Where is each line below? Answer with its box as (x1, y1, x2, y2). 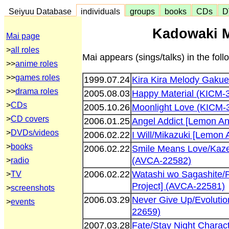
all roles (11, 45, 39, 54)
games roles (15, 73, 60, 82)
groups (126, 7, 159, 16)
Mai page (6, 32, 40, 40)
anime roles (15, 59, 58, 68)
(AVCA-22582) (132, 155, 191, 166)
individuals (77, 7, 124, 16)
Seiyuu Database (5, 7, 76, 16)
